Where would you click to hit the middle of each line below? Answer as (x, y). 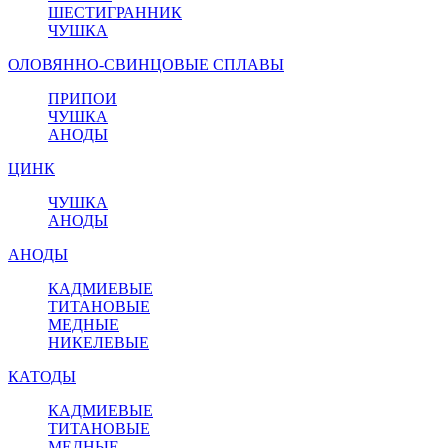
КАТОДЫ (42, 376)
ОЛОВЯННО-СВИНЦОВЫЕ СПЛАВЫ (146, 64)
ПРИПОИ (82, 98)
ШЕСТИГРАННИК (115, 12)
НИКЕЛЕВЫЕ (98, 342)
